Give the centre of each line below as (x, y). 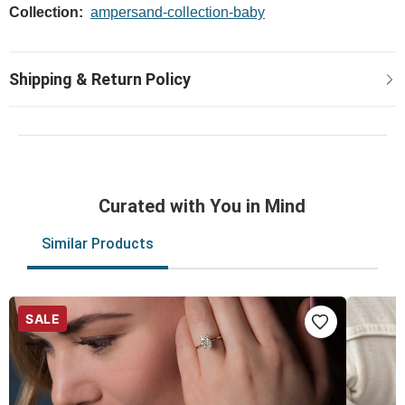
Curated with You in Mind (202, 207)
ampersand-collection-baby (178, 12)
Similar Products (98, 244)
